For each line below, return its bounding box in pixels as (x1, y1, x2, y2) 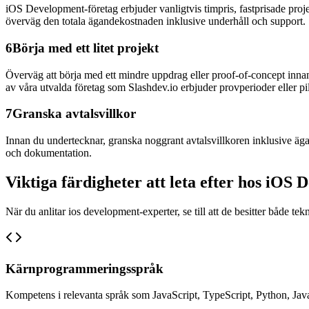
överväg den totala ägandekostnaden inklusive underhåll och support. (6, 15, 306, 28)
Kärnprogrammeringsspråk (6, 261, 163, 276)
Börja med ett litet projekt (12, 40, 159, 55)
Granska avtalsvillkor (12, 106, 136, 121)
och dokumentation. (6, 147, 92, 159)
